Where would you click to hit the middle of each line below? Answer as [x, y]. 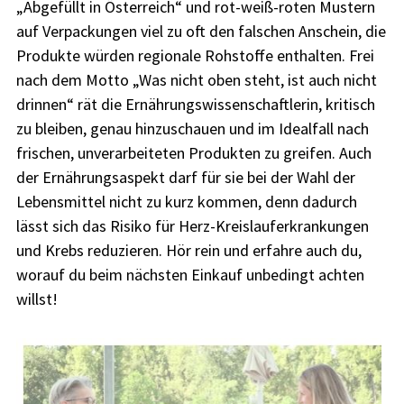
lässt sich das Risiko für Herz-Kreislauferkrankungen [192, 225]
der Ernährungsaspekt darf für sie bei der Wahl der [185, 177]
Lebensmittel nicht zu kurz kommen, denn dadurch [186, 201]
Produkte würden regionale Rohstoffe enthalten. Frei [195, 55]
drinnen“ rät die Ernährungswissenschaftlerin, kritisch [195, 104]
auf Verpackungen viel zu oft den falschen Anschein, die [201, 31]
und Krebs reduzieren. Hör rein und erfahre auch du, [188, 250]
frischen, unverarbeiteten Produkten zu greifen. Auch [193, 152]
